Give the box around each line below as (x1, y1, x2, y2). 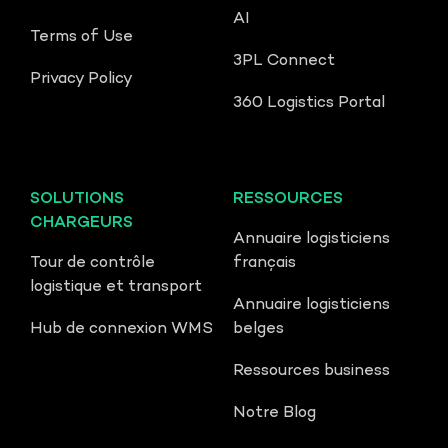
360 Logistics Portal (233, 94, 385, 114)
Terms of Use (30, 28, 133, 48)
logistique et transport (30, 278, 202, 298)
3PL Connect (233, 52, 335, 72)
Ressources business (233, 362, 390, 382)
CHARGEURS (30, 214, 133, 234)
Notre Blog (233, 404, 316, 424)
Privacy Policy (30, 70, 133, 90)
